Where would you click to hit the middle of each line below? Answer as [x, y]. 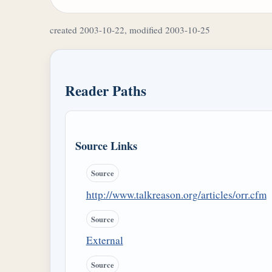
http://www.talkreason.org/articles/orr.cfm [176, 194]
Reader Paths [106, 91]
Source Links [106, 146]
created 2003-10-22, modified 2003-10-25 [130, 30]
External [104, 240]
